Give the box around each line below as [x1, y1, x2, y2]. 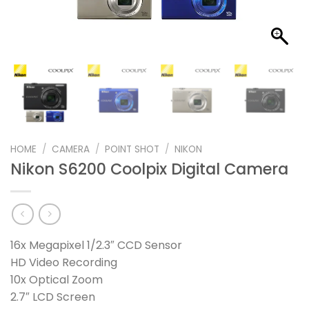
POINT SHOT [105, 142, 160, 156]
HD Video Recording [10, 254, 117, 270]
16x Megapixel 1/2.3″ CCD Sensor [10, 237, 182, 253]
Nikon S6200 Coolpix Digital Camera [10, 158, 288, 181]
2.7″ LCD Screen [10, 288, 95, 305]
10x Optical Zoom [10, 271, 103, 288]
